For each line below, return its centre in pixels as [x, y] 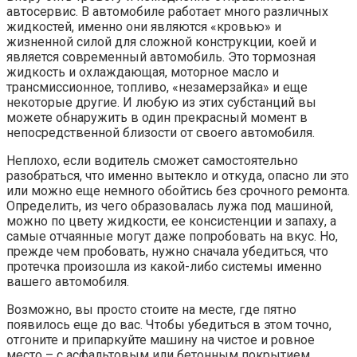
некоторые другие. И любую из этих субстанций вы [161, 103]
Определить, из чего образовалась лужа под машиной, [170, 206]
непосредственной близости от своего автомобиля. [161, 133]
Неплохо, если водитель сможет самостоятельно [152, 161]
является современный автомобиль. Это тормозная [161, 57]
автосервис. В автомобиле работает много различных [167, 12]
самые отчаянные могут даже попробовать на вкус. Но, [172, 237]
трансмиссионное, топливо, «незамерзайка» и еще [157, 88]
